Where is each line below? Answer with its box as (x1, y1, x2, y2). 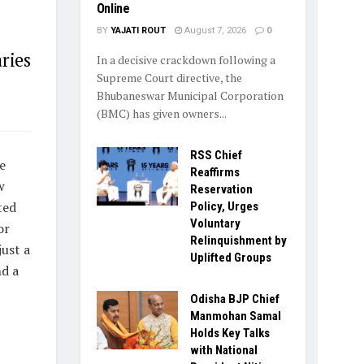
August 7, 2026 (181, 25, 246, 37)
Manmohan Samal (189, 309, 281, 324)
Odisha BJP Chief (189, 292, 279, 307)
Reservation (189, 182, 253, 197)
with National (189, 343, 258, 358)
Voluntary (189, 216, 240, 232)
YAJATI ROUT (110, 25, 166, 37)
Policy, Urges (189, 199, 258, 214)
